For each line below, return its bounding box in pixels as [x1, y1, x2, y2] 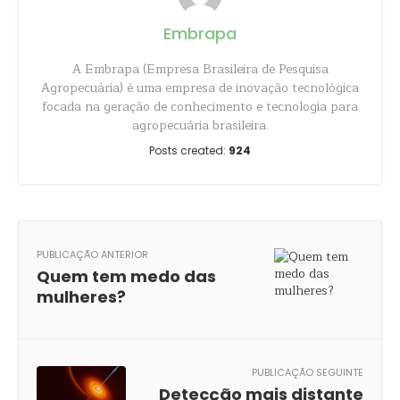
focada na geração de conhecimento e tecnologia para [42, 96, 358, 117]
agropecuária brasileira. [131, 115, 269, 136]
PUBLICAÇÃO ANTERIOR [37, 247, 148, 262]
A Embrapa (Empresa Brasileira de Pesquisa [71, 59, 329, 79]
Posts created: [149, 143, 229, 158]
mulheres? [37, 286, 126, 308]
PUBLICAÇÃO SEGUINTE [252, 365, 363, 379]
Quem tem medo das [37, 265, 216, 287]
